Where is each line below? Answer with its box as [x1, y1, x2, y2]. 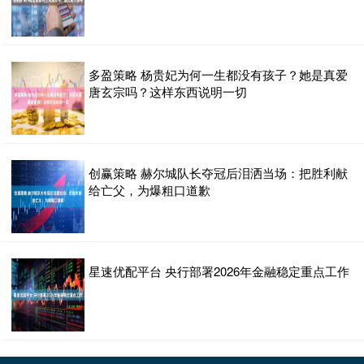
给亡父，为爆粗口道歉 [89, 181, 210, 199]
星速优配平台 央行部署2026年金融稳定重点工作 [89, 262, 349, 280]
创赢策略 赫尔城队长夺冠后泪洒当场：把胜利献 [89, 164, 348, 182]
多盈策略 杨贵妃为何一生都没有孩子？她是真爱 [89, 66, 348, 84]
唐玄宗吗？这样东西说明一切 [89, 83, 247, 101]
